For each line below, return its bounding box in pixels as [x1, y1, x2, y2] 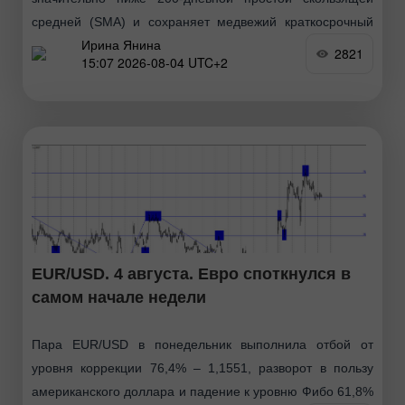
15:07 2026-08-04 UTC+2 [81, 53, 228, 72]
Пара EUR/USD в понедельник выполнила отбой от [32, 336, 373, 352]
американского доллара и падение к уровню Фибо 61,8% [32, 383, 373, 399]
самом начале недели [32, 287, 206, 306]
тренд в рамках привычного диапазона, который [32, 37, 373, 52]
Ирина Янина [81, 35, 161, 54]
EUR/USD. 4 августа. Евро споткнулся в [32, 264, 351, 283]
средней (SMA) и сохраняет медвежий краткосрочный [32, 14, 373, 29]
